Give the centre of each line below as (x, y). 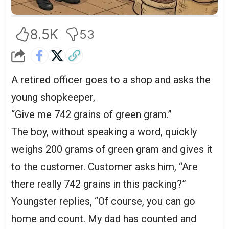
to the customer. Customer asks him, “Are (105, 167)
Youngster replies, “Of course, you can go (103, 201)
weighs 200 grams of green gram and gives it (112, 149)
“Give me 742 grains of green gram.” (91, 114)
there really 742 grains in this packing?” (99, 184)
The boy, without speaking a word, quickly (104, 132)
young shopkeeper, (53, 97)
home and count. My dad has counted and (104, 219)
